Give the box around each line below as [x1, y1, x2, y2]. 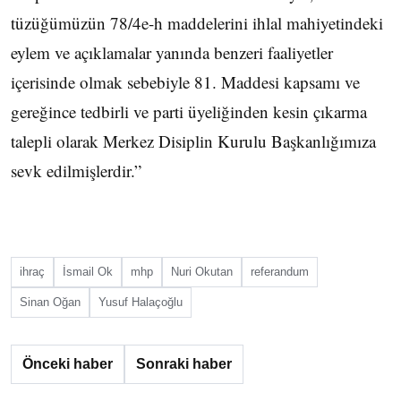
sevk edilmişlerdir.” [11, 159, 141, 182]
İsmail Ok [63, 265, 113, 278]
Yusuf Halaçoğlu [98, 295, 183, 309]
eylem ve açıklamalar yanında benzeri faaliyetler [11, 41, 333, 64]
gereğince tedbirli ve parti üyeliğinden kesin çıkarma [11, 100, 367, 123]
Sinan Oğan [20, 295, 81, 309]
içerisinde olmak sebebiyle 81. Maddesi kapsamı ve [11, 71, 360, 93]
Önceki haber [22, 356, 113, 371]
